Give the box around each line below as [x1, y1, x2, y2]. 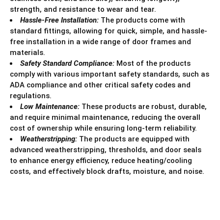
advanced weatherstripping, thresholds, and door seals [10, 145, 201, 154]
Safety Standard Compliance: [20, 58, 116, 68]
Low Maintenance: [20, 102, 80, 111]
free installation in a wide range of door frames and [10, 37, 191, 46]
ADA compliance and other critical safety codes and [10, 80, 191, 89]
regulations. [10, 91, 52, 100]
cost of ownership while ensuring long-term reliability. [10, 123, 197, 133]
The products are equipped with [79, 134, 190, 143]
